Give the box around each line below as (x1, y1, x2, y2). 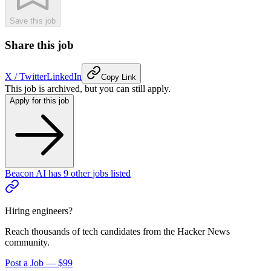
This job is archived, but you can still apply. (5, 83, 171, 94)
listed (108, 168, 131, 178)
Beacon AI (5, 168, 46, 178)
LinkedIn (47, 71, 82, 82)
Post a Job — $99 (5, 257, 73, 268)
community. (5, 237, 50, 247)
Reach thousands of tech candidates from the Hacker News (5, 226, 230, 237)
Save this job (10, 16, 56, 26)
